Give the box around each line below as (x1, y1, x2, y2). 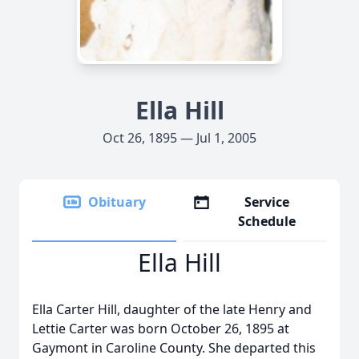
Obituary (88, 193, 146, 211)
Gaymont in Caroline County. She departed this (32, 339, 316, 357)
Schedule (238, 212, 296, 230)
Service (244, 193, 290, 211)
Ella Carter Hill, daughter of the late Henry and (32, 301, 312, 318)
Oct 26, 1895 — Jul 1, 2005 (103, 129, 256, 147)
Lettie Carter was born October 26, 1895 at (32, 320, 289, 337)
